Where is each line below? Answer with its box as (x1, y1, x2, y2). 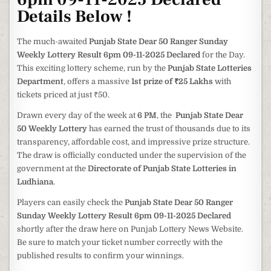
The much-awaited (17, 37, 90, 47)
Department (17, 77, 64, 87)
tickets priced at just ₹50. (17, 90, 110, 100)
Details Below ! (17, 5, 132, 28)
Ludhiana (17, 177, 54, 187)
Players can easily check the (17, 198, 125, 207)
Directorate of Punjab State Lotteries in (88, 164, 237, 174)
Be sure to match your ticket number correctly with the (17, 238, 223, 247)
